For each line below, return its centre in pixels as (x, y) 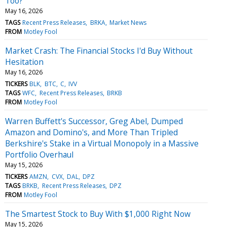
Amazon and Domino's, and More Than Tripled (91, 132)
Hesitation (24, 62)
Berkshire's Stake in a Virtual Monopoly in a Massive (102, 143)
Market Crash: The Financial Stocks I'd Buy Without (99, 50)
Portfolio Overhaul (39, 154)
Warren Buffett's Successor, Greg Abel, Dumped (94, 121)
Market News (128, 22)
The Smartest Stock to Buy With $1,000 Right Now (98, 214)
